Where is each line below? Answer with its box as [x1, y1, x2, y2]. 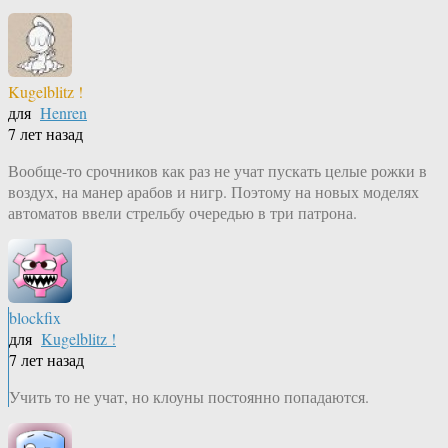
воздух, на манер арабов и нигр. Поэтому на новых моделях [8, 181, 419, 203]
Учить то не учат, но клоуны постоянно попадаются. [9, 386, 369, 408]
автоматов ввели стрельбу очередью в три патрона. [8, 202, 357, 224]
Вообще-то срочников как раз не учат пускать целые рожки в [8, 160, 427, 182]
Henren [40, 102, 87, 124]
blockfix [9, 307, 61, 329]
